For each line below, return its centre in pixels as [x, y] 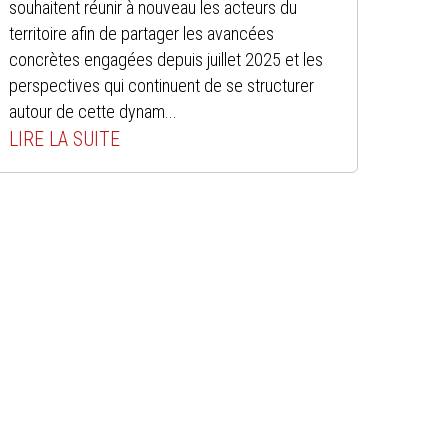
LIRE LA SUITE [65, 138]
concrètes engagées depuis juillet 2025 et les [166, 59]
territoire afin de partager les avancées [142, 33]
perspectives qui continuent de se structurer [162, 85]
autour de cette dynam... [93, 111]
